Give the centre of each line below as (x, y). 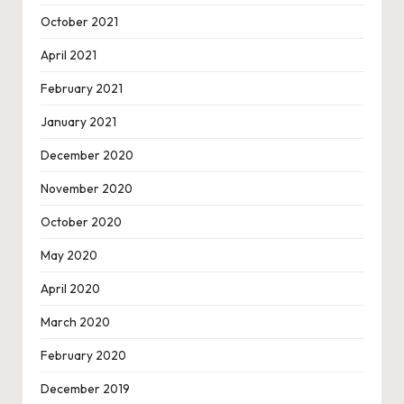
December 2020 (87, 156)
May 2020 (69, 256)
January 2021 (78, 122)
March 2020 (75, 322)
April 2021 (69, 55)
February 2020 (83, 356)
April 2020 (70, 289)
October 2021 (79, 22)
